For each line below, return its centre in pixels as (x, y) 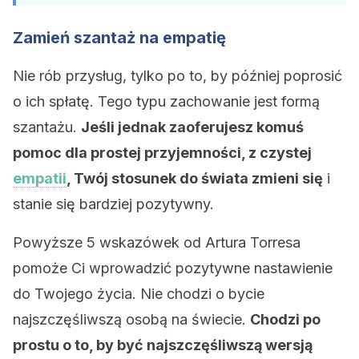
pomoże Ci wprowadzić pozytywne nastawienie (173, 268)
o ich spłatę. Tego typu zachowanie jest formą (166, 101)
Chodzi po (285, 319)
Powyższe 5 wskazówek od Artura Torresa (157, 242)
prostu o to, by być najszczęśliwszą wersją (163, 345)
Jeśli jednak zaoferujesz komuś (192, 127)
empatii (40, 178)
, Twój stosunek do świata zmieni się (195, 178)
